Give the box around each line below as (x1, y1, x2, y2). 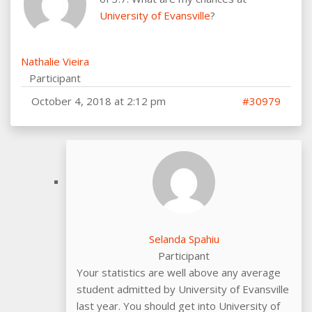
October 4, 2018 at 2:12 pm (31, 93, 166, 108)
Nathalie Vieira (21, 54, 89, 68)
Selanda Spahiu (148, 231, 219, 246)
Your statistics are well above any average (77, 265, 281, 279)
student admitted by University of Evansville (77, 281, 289, 296)
